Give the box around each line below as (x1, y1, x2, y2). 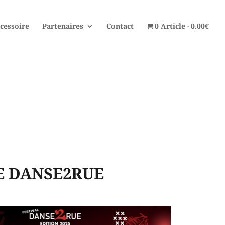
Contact (106, 21, 134, 31)
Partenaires (42, 21, 83, 31)
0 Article (155, 21, 185, 31)
